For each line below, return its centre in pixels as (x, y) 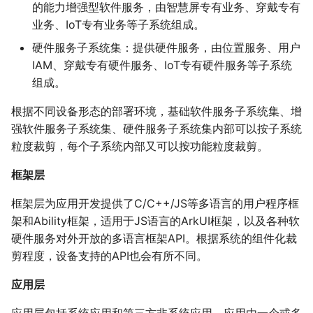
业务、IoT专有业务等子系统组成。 (118, 25)
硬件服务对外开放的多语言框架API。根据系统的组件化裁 (154, 239)
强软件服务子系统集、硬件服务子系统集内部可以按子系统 (156, 129)
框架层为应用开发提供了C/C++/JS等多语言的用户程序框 (155, 204)
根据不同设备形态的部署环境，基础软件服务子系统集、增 (156, 111)
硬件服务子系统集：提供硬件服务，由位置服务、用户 (166, 48)
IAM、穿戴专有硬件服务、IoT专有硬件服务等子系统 (162, 65)
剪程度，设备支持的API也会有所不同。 (109, 256)
